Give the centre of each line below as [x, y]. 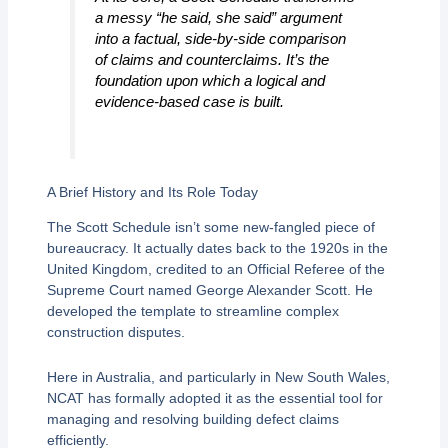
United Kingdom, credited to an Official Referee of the [215, 268]
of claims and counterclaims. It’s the [211, 59]
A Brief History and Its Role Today [152, 191]
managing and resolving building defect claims [192, 419]
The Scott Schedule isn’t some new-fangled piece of [210, 226]
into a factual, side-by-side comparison [220, 38]
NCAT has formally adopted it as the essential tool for [214, 398]
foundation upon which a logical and [209, 80]
